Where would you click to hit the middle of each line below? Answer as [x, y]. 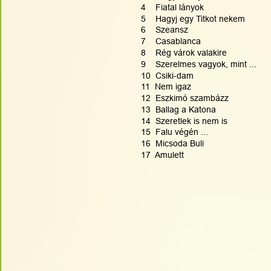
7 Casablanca [171, 41]
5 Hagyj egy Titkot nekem [193, 18]
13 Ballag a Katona [178, 109]
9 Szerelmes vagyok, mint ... [199, 64]
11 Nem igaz [166, 87]
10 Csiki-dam [167, 75]
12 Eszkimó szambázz [185, 98]
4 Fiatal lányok [172, 7]
